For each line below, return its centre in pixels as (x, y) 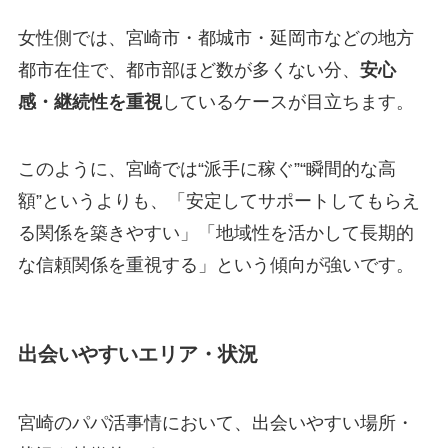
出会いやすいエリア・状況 (137, 353)
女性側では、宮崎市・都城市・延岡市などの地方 (215, 37)
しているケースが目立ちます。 (287, 101)
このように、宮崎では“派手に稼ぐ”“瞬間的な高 (206, 169)
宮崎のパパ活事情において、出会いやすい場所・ (215, 422)
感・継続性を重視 (89, 101)
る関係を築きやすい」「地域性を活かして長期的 (215, 233)
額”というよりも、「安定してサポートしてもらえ (218, 201)
